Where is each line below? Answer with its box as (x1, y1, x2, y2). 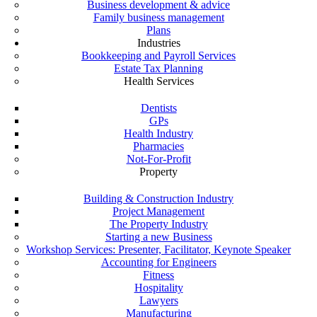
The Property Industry (109, 218, 208, 230)
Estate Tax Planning (114, 62, 203, 74)
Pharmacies (133, 140, 184, 152)
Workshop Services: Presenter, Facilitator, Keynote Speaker (26, 243, 291, 255)
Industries (137, 37, 180, 49)
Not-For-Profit (126, 153, 191, 165)
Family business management (93, 11, 224, 23)
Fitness (143, 269, 174, 281)
